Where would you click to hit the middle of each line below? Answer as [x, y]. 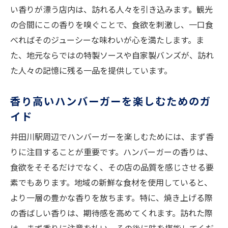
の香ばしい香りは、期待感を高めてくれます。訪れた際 [111, 213]
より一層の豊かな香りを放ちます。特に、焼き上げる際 [111, 198]
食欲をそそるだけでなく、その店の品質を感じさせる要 [112, 167]
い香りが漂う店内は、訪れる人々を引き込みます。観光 [111, 9]
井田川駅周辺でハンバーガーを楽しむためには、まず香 [112, 137]
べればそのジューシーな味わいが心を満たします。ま [107, 40]
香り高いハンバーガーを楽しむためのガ [111, 101]
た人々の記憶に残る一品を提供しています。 [91, 70]
